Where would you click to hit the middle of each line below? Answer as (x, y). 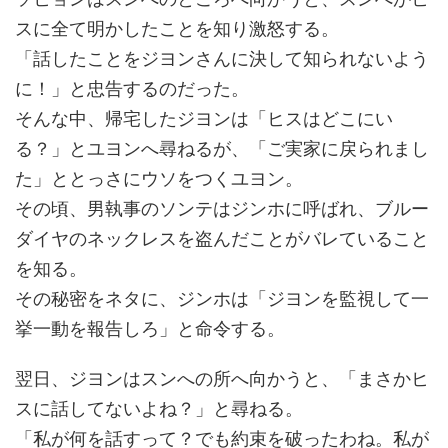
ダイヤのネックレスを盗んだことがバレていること (222, 237)
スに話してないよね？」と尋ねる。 (159, 407)
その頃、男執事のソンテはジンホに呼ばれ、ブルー (222, 207)
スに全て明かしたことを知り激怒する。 (177, 27)
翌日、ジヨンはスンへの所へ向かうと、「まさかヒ (222, 377)
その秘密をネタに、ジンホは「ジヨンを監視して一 (222, 297)
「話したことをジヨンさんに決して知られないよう (222, 57)
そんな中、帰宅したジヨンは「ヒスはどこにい (204, 117)
